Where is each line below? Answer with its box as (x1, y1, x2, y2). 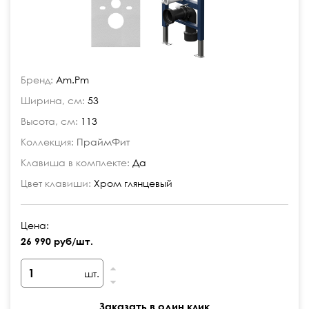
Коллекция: (21, 136, 74, 148)
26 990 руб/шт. (21, 235, 93, 247)
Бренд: (21, 74, 53, 86)
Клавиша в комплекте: (21, 157, 130, 168)
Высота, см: (21, 115, 78, 127)
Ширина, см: (21, 94, 85, 106)
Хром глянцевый (91, 177, 172, 189)
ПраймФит (77, 136, 130, 148)
